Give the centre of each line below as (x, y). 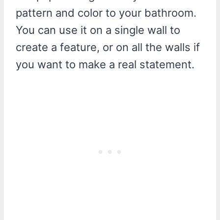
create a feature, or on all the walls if (108, 47)
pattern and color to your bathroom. (106, 13)
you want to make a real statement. (105, 64)
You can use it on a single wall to (98, 30)
